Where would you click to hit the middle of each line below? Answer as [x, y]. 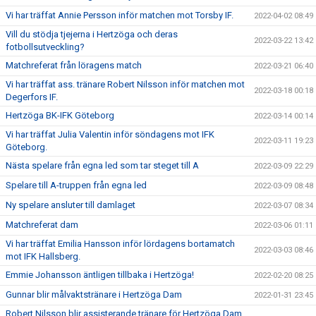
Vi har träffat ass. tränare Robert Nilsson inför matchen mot [125, 85]
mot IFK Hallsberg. [43, 257]
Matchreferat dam [42, 225]
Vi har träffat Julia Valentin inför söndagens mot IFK [110, 135]
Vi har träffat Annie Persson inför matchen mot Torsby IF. [120, 16]
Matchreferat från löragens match [74, 66]
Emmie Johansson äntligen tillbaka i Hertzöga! [100, 275]
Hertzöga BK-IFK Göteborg [60, 116]
